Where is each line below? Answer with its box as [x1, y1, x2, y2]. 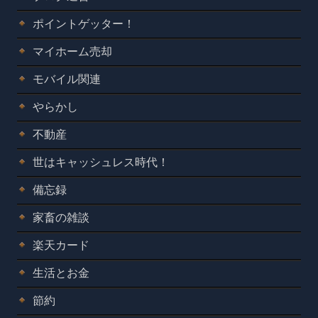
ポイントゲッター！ [33, 17, 135, 30]
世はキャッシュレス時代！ [33, 155, 169, 168]
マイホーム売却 [33, 45, 112, 57]
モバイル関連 [33, 72, 101, 85]
